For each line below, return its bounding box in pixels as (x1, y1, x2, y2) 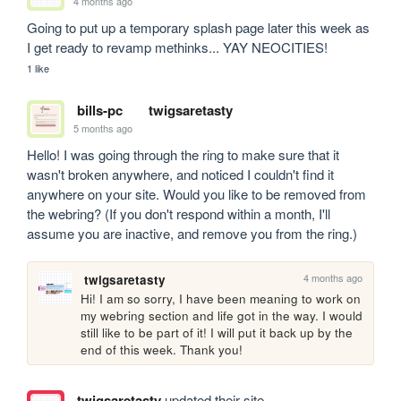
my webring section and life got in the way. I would (81, 306, 363, 324)
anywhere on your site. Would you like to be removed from (27, 183, 367, 203)
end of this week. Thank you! (81, 340, 243, 358)
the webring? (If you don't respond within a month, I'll (27, 203, 331, 223)
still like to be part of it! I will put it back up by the (81, 323, 354, 341)
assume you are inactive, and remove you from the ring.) (27, 223, 358, 243)
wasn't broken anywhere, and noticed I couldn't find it (27, 164, 335, 183)
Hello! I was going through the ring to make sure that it (27, 144, 340, 164)
